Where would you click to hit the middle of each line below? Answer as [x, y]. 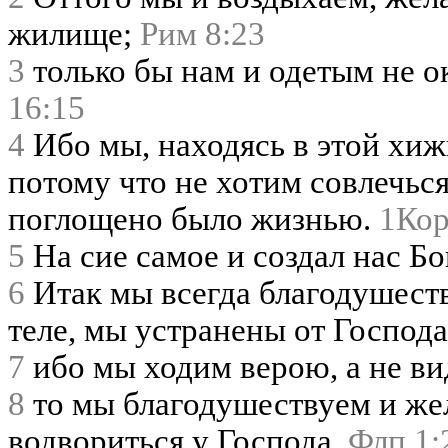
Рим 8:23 [202, 33]
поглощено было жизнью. [193, 218]
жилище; [74, 33]
